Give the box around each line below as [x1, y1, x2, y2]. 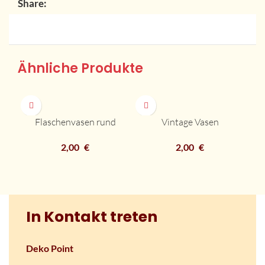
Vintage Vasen [161, 116, 219, 128]
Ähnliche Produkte [18, 59, 143, 77]
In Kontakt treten [26, 206, 158, 228]
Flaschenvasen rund [34, 116, 116, 128]
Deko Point [26, 243, 74, 254]
